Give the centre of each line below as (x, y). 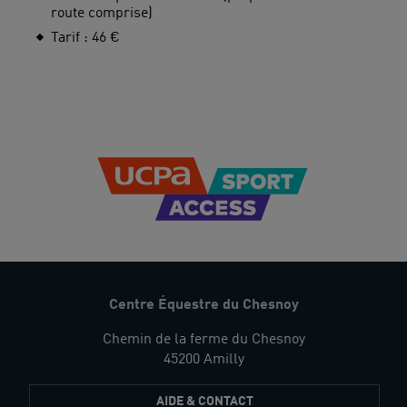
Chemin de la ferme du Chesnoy (203, 340)
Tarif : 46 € (85, 39)
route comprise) (102, 14)
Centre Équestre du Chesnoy (203, 306)
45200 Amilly (203, 360)
